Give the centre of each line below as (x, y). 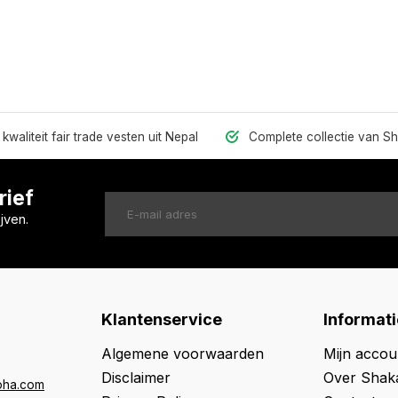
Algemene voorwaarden (183, 354)
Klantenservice (162, 319)
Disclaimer (136, 378)
